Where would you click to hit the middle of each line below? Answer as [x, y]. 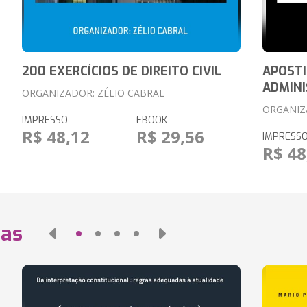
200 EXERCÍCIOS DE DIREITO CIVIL [121, 71]
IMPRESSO [45, 120]
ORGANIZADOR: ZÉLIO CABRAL [93, 93]
